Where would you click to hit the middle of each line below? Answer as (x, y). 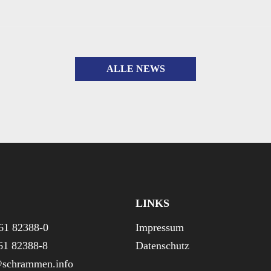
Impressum (160, 228)
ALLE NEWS (135, 69)
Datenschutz (162, 246)
